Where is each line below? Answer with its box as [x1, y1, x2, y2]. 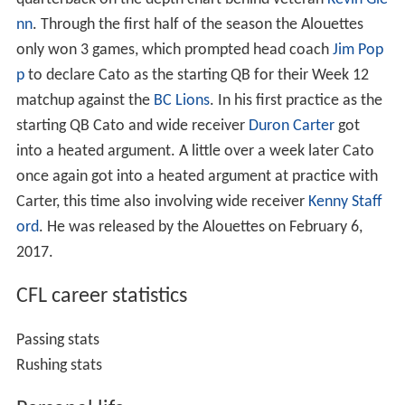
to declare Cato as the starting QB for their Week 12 [24, 67, 369, 85]
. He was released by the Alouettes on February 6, [38, 219, 363, 237]
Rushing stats [15, 357, 102, 375]
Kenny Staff [307, 193, 382, 212]
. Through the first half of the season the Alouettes [32, 16, 363, 34]
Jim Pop [332, 42, 383, 60]
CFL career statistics [15, 286, 187, 308]
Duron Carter [248, 118, 334, 136]
